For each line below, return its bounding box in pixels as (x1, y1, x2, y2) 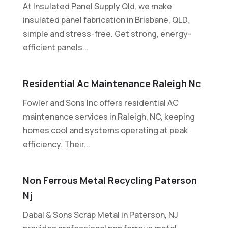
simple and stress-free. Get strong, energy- (22, 27, 191, 39)
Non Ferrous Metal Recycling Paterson (22, 174, 197, 186)
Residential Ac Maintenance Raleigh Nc (22, 77, 201, 90)
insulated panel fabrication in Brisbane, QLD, (22, 14, 189, 25)
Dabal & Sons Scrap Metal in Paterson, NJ (22, 209, 178, 220)
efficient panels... (22, 41, 89, 53)
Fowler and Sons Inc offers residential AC (22, 97, 179, 108)
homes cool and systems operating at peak (22, 124, 188, 136)
